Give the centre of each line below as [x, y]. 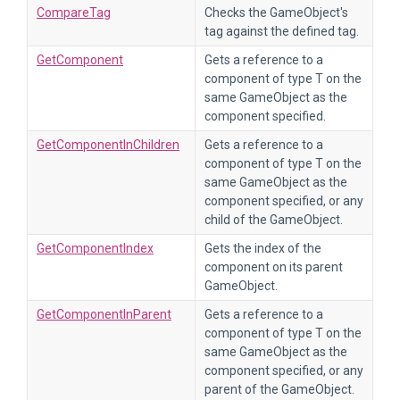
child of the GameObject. [274, 220]
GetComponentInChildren [108, 145]
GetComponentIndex [95, 248]
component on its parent [274, 267]
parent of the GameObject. [279, 389]
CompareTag [74, 12]
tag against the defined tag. [282, 31]
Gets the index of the [263, 248]
